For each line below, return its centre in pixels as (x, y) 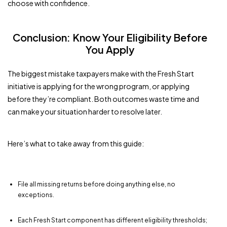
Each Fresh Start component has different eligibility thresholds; (112, 220)
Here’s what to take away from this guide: (76, 143)
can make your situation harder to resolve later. (85, 111)
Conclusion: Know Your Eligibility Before (110, 37)
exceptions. (36, 195)
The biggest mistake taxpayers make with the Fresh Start (101, 73)
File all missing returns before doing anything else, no (97, 184)
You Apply (110, 49)
